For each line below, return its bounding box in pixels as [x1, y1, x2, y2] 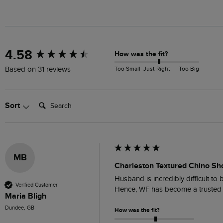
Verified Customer [15, 181, 58, 188]
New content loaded [10, 46, 75, 56]
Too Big [179, 65, 199, 72]
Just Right [143, 65, 170, 72]
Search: [34, 96, 60, 106]
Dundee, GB [5, 205, 34, 212]
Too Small [114, 65, 140, 72]
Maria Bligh [5, 191, 46, 202]
